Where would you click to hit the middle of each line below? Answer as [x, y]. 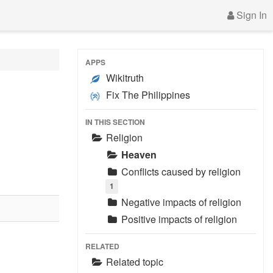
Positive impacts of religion [178, 219]
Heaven [139, 154]
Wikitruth [124, 78]
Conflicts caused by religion [180, 172]
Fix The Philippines [147, 95]
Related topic [133, 262]
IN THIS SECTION [115, 122]
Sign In [250, 15]
